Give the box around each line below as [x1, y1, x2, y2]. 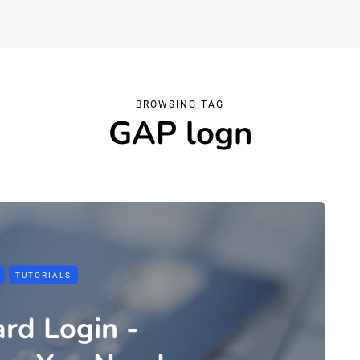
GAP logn [108, 112, 252, 155]
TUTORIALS [15, 270, 72, 280]
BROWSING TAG [136, 99, 224, 110]
